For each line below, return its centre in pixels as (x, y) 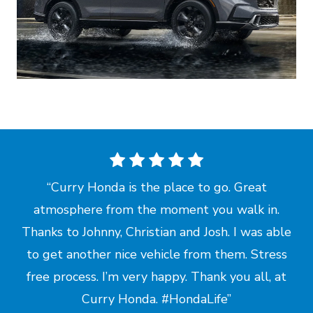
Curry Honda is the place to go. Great (159, 187)
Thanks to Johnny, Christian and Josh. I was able (156, 232)
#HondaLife (194, 299)
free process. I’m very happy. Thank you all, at (156, 276)
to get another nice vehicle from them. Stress (156, 254)
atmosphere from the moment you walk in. (156, 209)
